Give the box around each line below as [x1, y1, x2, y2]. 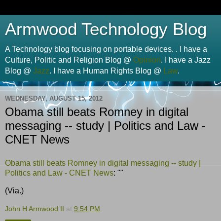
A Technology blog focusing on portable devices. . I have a [5, 45, 207, 53]
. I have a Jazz [161, 56, 211, 64]
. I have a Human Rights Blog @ [49, 67, 163, 75]
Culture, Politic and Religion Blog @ [5, 56, 133, 64]
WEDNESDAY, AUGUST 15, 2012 [5, 94, 103, 102]
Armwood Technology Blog [5, 20, 207, 38]
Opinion [133, 56, 161, 64]
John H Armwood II [5, 205, 64, 213]
